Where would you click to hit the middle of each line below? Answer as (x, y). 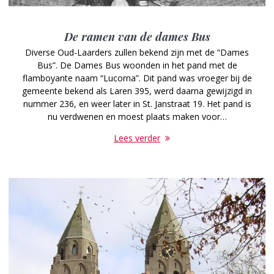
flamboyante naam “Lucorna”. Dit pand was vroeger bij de (137, 78)
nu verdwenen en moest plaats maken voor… (137, 116)
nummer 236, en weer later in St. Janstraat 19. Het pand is (137, 103)
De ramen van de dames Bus (137, 36)
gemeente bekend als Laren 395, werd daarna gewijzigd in (137, 91)
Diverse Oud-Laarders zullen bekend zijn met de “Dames (137, 52)
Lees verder (137, 138)
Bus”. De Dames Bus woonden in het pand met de (137, 65)
